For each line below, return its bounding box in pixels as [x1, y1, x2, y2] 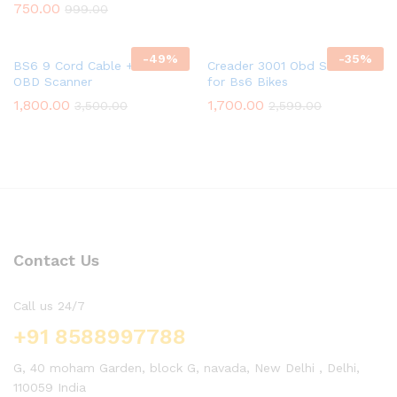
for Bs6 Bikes [207, 74, 288, 90]
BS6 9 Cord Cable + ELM [13, 58, 165, 74]
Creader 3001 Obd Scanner [207, 58, 367, 74]
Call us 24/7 [13, 299, 85, 314]
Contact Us [13, 251, 99, 270]
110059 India [13, 380, 86, 395]
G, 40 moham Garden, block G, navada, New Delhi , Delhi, [13, 361, 360, 376]
